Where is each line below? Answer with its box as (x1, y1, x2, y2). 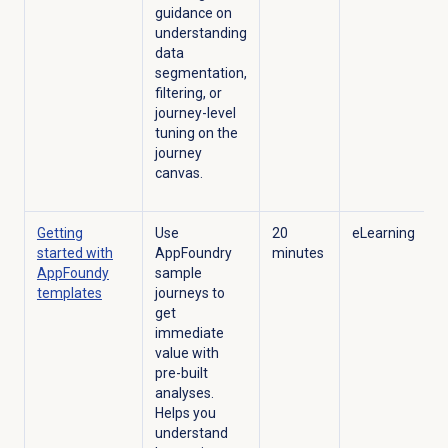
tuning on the (154, 125, 238, 142)
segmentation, (154, 65, 247, 82)
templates (36, 285, 102, 302)
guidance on (154, 5, 232, 22)
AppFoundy (36, 265, 109, 282)
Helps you (154, 405, 216, 422)
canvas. (154, 165, 203, 182)
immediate (154, 325, 224, 342)
